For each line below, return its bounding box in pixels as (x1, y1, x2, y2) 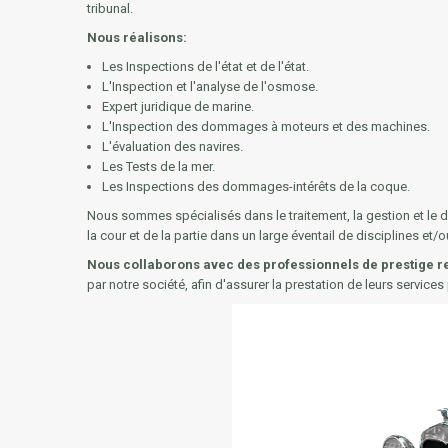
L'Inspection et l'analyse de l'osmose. (102, 79, 318, 95)
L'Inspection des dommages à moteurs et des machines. (102, 119, 430, 135)
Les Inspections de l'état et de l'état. (102, 59, 309, 75)
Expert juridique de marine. (102, 99, 254, 115)
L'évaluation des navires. (102, 139, 243, 155)
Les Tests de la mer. (102, 159, 215, 175)
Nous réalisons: (87, 30, 187, 46)
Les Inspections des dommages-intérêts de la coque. (102, 179, 410, 195)
